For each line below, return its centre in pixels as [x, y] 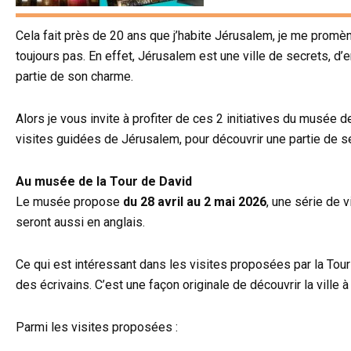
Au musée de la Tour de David [104, 182]
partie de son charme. [74, 77]
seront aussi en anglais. [82, 223]
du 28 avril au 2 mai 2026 [193, 202]
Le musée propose [68, 202]
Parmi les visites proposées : [98, 327]
